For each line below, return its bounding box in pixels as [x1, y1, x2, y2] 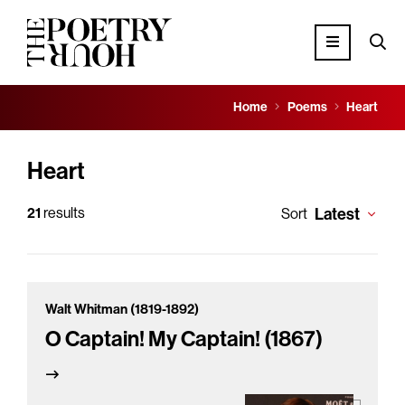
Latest [315, 204, 360, 225]
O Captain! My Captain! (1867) [45, 326, 323, 353]
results [41, 204, 85, 222]
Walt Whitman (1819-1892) [45, 301, 199, 318]
